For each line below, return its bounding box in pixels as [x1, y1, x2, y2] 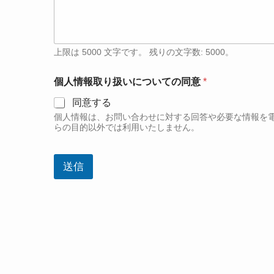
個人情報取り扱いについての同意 [54, 76, 203, 87]
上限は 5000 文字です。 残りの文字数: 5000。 [54, 47, 234, 57]
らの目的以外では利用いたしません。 [54, 122, 199, 133]
